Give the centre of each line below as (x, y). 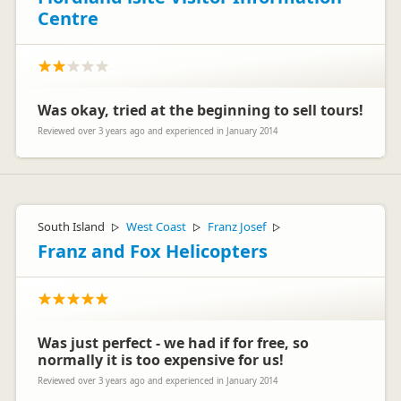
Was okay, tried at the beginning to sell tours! (200, 110)
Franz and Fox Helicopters (153, 251)
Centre (68, 18)
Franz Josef (237, 226)
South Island (71, 226)
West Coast (156, 226)
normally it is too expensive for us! (161, 360)
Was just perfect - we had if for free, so (173, 343)
